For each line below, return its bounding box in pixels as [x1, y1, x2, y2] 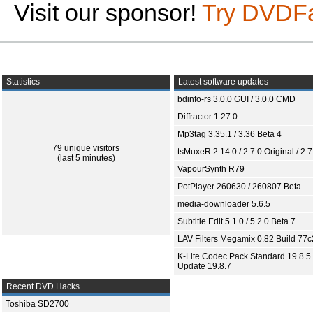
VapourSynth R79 [177, 164, 245, 174]
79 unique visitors [52, 143, 119, 153]
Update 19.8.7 [177, 261, 231, 271]
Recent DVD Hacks [4, 282, 80, 291]
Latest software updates [176, 77, 268, 87]
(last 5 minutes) [57, 153, 115, 163]
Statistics [4, 77, 40, 87]
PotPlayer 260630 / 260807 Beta [177, 182, 301, 191]
